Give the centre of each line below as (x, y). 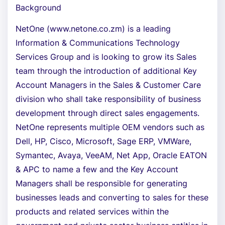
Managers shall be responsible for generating (101, 183)
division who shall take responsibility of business (108, 99)
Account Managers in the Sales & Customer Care (108, 85)
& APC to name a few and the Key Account (97, 169)
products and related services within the (92, 211)
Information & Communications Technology (98, 43)
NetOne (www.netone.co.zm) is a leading (93, 29)
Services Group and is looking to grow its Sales (106, 57)
